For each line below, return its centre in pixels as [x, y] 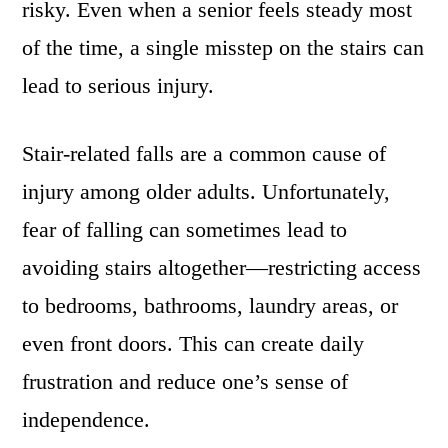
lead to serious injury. [118, 85]
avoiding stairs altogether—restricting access [222, 267]
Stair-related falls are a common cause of [204, 153]
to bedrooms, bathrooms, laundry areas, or [210, 305]
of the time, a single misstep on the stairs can [223, 47]
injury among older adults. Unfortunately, [206, 191]
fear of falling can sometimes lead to [185, 229]
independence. [86, 419]
